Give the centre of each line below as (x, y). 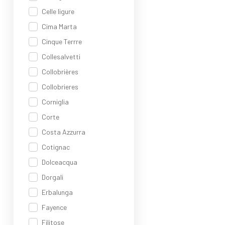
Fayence (54, 207)
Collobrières (60, 72)
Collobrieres (60, 87)
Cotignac (56, 147)
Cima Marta (59, 26)
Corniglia (55, 102)
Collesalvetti (61, 57)
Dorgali (52, 177)
